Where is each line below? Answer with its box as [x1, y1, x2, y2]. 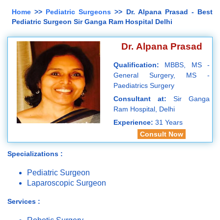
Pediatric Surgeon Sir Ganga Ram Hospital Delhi [12, 18, 172, 26]
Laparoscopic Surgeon [27, 179, 106, 188]
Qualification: [113, 61, 165, 69]
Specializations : [7, 150, 63, 158]
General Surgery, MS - [113, 71, 210, 80]
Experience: [113, 118, 155, 127]
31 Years [155, 118, 183, 127]
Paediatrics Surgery [113, 82, 174, 90]
